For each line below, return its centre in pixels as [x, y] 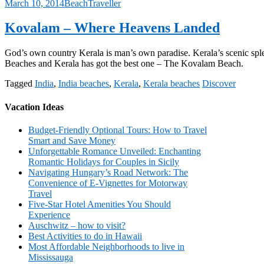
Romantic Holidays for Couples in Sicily [104, 161]
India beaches [84, 84]
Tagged [20, 84]
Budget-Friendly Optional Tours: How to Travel [118, 130]
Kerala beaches [171, 84]
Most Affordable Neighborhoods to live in [106, 246]
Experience [49, 214]
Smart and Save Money [72, 140]
